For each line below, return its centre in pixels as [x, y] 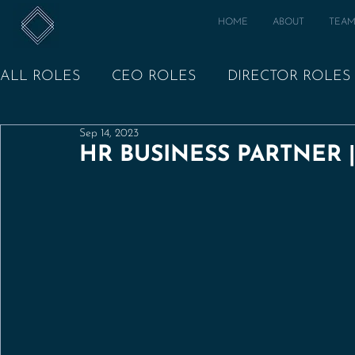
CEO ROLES [154, 76]
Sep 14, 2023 [109, 134]
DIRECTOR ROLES [289, 76]
